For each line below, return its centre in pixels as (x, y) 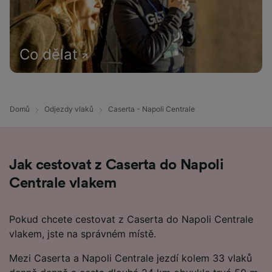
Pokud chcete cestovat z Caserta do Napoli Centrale (131, 219)
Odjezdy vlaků (69, 109)
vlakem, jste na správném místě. (83, 233)
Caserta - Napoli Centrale (151, 109)
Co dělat (49, 54)
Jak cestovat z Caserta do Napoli (117, 165)
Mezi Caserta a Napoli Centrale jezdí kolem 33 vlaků (131, 258)
